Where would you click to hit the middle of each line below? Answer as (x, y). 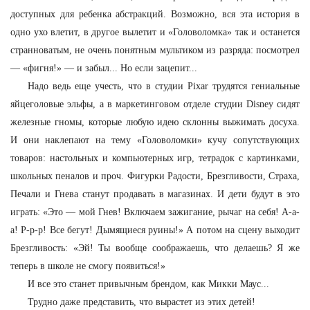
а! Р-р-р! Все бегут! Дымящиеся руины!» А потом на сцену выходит (155, 230)
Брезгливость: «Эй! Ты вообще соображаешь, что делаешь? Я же (155, 248)
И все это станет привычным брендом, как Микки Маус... (148, 284)
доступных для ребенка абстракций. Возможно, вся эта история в (155, 14)
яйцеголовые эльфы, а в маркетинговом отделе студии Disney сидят (155, 104)
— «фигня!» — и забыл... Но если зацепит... (104, 68)
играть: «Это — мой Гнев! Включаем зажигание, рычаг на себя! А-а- (155, 212)
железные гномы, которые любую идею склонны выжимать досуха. (155, 122)
